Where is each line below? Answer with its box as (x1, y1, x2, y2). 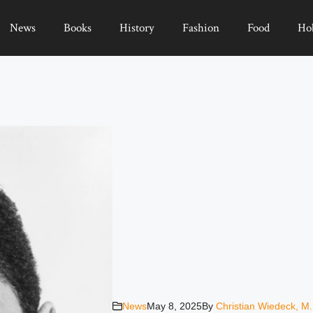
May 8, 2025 (146, 300, 202, 312)
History (119, 20, 154, 36)
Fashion (182, 20, 219, 36)
